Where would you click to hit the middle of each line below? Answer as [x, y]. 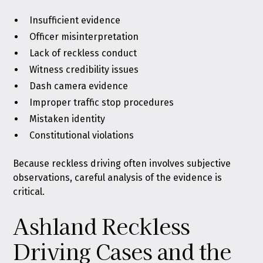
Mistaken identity [68, 119]
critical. [29, 192]
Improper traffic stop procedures [102, 102]
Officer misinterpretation [84, 37]
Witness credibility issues [84, 70]
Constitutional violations [82, 135]
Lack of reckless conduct [83, 53]
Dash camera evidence [79, 86]
